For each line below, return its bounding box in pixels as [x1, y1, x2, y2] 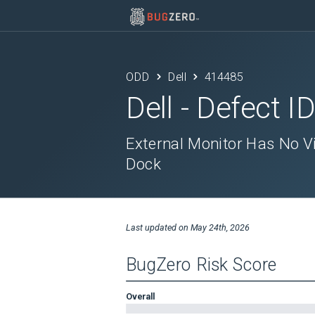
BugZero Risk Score [126, 254, 278, 276]
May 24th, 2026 [190, 221, 250, 233]
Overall [126, 290, 155, 302]
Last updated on [126, 221, 191, 233]
